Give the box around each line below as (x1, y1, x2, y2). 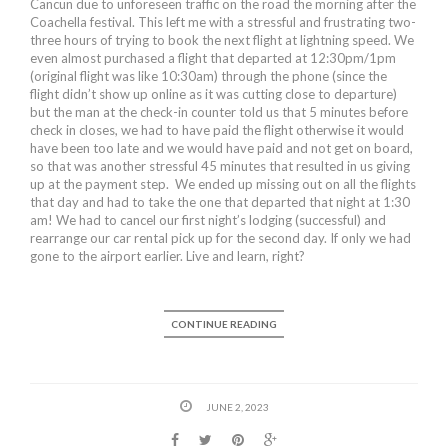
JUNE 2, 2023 (205, 400, 269, 413)
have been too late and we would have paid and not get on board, (30, 139, 413, 156)
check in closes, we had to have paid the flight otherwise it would (30, 121, 404, 138)
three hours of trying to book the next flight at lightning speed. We (30, 31, 414, 48)
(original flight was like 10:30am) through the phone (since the (30, 67, 387, 84)
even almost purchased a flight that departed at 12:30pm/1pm (30, 49, 396, 66)
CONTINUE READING (171, 317, 277, 330)
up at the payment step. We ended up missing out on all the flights (30, 175, 416, 192)
